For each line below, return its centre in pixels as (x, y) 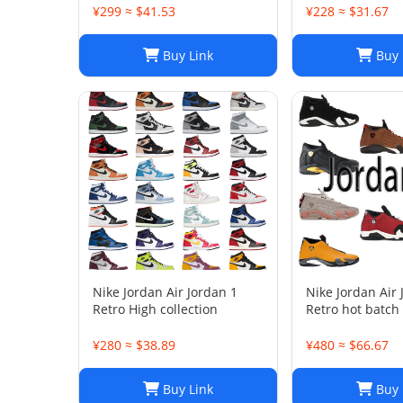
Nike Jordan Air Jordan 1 (165, 292)
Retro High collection (155, 309)
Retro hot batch (353, 309)
